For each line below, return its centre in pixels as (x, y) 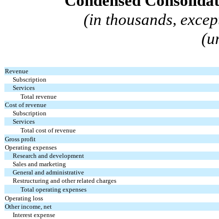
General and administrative (49, 172)
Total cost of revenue (48, 130)
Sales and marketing (40, 164)
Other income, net (29, 206)
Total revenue (39, 96)
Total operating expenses (54, 189)
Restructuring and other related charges (65, 180)
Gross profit (21, 139)
